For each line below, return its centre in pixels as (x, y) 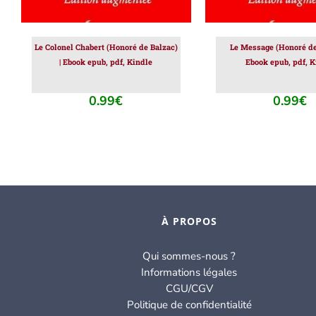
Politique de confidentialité (189, 305)
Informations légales (189, 273)
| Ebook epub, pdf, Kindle (106, 62)
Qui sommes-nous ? (189, 256)
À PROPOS (189, 221)
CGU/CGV (189, 289)
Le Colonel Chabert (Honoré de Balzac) (106, 47)
